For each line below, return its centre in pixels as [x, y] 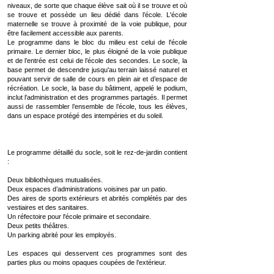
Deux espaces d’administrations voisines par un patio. [87, 189]
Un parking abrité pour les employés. [62, 235]
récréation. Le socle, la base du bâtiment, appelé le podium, [97, 88]
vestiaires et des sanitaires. [48, 207]
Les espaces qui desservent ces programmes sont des [97, 253]
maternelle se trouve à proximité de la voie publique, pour [97, 24]
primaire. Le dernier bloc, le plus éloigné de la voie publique [97, 51]
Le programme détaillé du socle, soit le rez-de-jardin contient [97, 152]
